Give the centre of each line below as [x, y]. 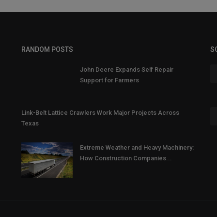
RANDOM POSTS [47, 50]
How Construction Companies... [126, 158]
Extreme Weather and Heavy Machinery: [137, 148]
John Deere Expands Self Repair [127, 70]
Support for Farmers [109, 80]
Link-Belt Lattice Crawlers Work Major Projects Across [100, 113]
